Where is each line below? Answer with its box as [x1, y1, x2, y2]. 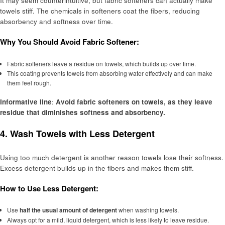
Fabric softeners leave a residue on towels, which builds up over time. [7, 59, 196, 68]
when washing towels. [117, 205, 179, 214]
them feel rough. [7, 78, 51, 87]
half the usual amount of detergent [19, 205, 117, 215]
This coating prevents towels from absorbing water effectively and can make [7, 68, 212, 77]
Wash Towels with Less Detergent [10, 127, 155, 141]
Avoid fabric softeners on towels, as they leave [56, 96, 212, 106]
